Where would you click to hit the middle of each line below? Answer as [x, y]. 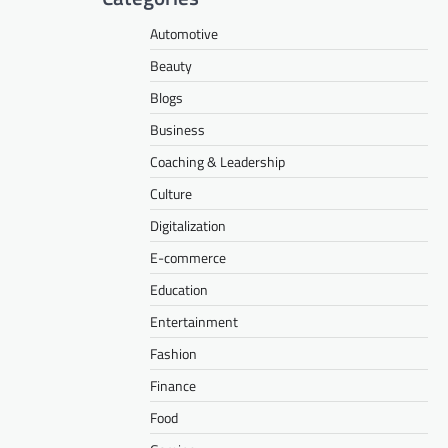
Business [177, 129]
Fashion [173, 353]
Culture [171, 193]
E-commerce [188, 257]
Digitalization [188, 225]
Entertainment [194, 321]
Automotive [184, 33]
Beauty [171, 65]
